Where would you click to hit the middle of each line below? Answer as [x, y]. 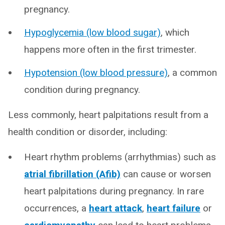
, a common [192, 73]
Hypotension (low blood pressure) [96, 73]
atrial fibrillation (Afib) [72, 174]
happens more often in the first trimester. [110, 49]
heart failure [174, 208]
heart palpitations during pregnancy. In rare [114, 191]
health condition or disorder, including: [88, 132]
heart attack [116, 208]
